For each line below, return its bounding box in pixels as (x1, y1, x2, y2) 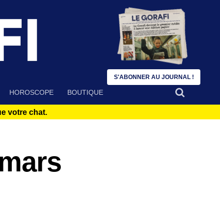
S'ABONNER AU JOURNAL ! (113, 74, 194, 81)
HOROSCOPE (9, 88, 54, 97)
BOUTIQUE (67, 88, 103, 97)
